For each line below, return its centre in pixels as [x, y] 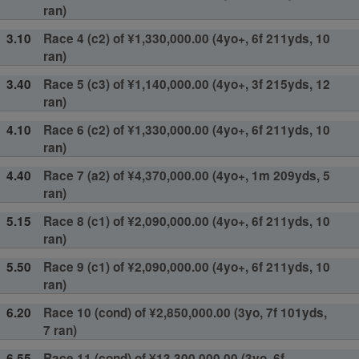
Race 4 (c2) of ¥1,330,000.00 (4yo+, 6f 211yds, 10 [186, 38]
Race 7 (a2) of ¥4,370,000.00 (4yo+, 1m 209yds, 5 [186, 175]
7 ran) [60, 330]
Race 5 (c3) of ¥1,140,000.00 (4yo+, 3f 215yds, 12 [186, 84]
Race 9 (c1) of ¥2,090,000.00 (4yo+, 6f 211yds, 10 [186, 266]
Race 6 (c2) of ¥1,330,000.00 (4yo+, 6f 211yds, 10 [186, 129]
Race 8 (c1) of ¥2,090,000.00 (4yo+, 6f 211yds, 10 [186, 221]
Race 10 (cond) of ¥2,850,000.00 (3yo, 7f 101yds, [185, 312]
